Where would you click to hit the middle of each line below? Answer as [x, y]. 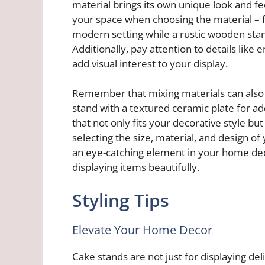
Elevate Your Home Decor [142, 230]
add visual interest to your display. [150, 63]
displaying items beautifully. [136, 167]
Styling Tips [121, 200]
